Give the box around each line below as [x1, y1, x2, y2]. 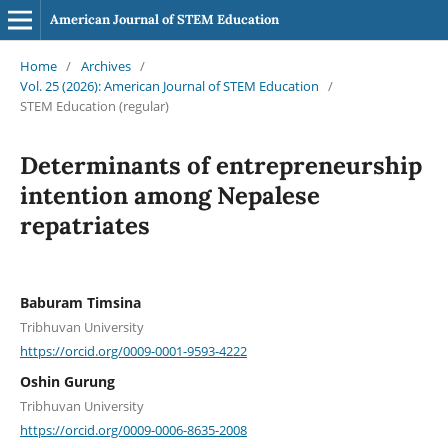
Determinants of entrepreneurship [19, 149, 422, 181]
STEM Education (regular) [19, 96, 169, 115]
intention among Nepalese [19, 179, 320, 211]
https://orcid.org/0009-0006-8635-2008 [19, 420, 247, 439]
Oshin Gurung [19, 372, 115, 392]
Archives [80, 56, 131, 75]
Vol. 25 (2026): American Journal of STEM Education [19, 76, 319, 95]
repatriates [19, 209, 150, 241]
